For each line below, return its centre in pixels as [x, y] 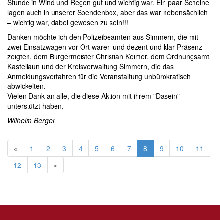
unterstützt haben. [36, 105]
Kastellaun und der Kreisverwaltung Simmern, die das [91, 66]
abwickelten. [27, 86]
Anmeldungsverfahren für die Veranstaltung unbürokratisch [99, 76]
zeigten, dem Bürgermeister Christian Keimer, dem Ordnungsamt [108, 56]
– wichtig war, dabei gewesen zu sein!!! [68, 22]
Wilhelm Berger [31, 120]
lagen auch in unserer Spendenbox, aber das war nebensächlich [108, 12]
